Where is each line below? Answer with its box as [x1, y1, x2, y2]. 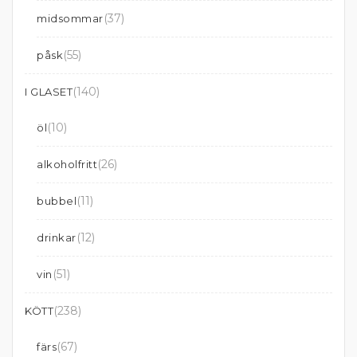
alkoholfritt [37, 158, 97, 171]
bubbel [37, 194, 76, 208]
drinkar [37, 231, 76, 245]
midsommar [37, 12, 104, 25]
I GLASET [25, 85, 73, 99]
